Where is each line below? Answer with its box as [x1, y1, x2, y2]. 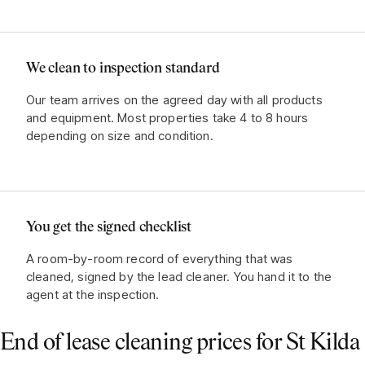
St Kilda [285, 332, 360, 354]
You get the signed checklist [26, 220, 191, 235]
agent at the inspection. [26, 287, 160, 302]
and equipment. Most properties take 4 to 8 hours [26, 110, 309, 125]
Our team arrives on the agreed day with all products [26, 92, 323, 108]
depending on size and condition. [26, 128, 213, 143]
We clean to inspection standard [26, 61, 220, 76]
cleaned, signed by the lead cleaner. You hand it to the [26, 269, 332, 284]
